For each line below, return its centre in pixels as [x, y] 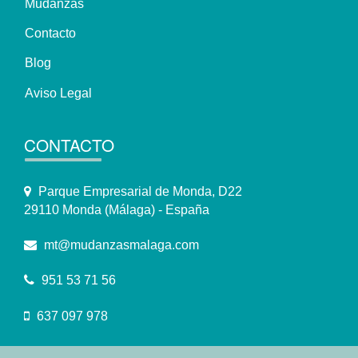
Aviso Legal [59, 93]
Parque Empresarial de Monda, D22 [139, 191]
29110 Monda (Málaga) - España [117, 209]
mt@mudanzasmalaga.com [120, 245]
